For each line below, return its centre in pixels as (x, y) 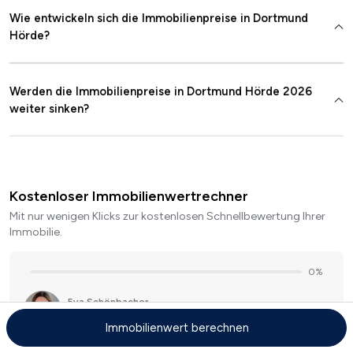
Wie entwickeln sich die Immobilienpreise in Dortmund (159, 19)
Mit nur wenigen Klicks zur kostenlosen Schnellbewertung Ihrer (167, 217)
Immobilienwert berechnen (176, 328)
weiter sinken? (49, 109)
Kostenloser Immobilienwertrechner (129, 197)
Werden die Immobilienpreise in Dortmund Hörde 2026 (161, 92)
